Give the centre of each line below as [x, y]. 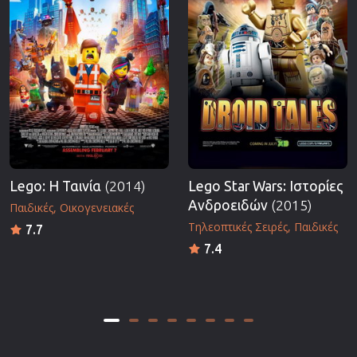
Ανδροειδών [229, 205]
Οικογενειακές [97, 207]
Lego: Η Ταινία [57, 186]
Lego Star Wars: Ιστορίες [266, 186]
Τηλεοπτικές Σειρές [238, 226]
